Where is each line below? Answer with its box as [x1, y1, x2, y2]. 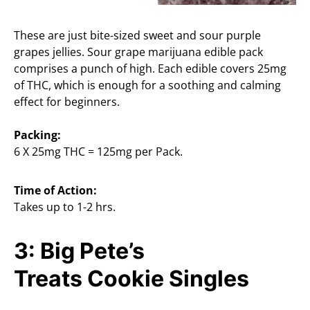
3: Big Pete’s [14, 237, 145, 265]
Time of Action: [14, 183, 97, 199]
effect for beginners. [14, 94, 120, 110]
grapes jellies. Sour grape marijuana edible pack [14, 44, 263, 60]
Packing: [14, 127, 61, 143]
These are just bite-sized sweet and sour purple [14, 28, 261, 44]
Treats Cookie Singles [14, 265, 249, 293]
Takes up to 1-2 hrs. [14, 199, 116, 215]
